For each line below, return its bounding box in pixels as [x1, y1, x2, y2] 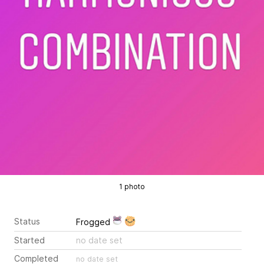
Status [14, 216, 40, 226]
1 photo [118, 182, 145, 191]
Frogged [76, 217, 113, 227]
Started [14, 235, 45, 245]
